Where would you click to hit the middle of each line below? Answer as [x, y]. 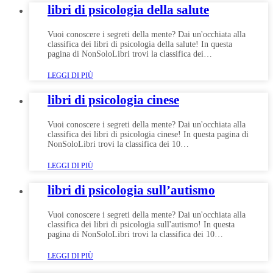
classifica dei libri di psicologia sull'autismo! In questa [141, 225]
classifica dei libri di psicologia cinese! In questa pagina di [148, 135]
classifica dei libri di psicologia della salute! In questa [140, 44]
